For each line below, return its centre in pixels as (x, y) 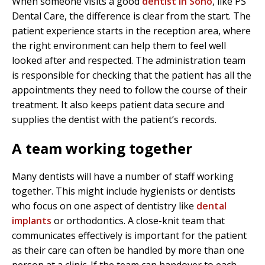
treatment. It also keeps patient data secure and (118, 105)
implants (32, 221)
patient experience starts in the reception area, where (131, 31)
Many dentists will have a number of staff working (123, 177)
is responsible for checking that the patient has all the (132, 75)
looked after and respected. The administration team (129, 61)
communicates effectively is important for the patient (129, 236)
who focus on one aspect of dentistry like (104, 206)
